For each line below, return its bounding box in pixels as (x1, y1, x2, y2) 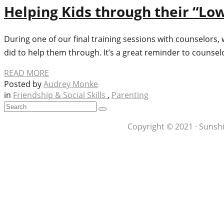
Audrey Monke (43, 78, 98, 90)
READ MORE (4, 67, 49, 79)
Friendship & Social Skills (13, 89, 107, 101)
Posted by (4, 78, 43, 90)
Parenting (111, 89, 148, 101)
